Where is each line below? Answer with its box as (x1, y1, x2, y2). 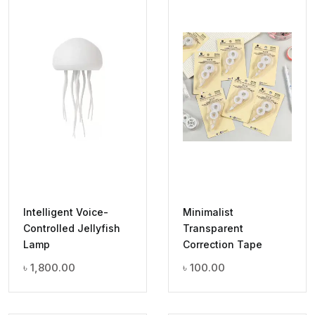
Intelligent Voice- (23, 206, 108, 219)
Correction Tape (183, 238, 262, 251)
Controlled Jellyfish (23, 222, 120, 235)
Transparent (183, 222, 243, 235)
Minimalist (183, 206, 233, 219)
